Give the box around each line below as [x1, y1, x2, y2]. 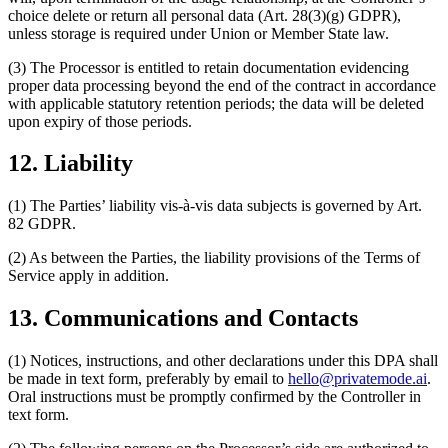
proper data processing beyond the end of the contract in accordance [8, 76, 436, 94]
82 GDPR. [8, 215, 76, 233]
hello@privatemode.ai [288, 370, 427, 388]
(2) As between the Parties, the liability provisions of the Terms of [8, 249, 420, 267]
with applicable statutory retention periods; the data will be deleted [8, 94, 424, 112]
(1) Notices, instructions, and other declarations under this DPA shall [8, 352, 438, 370]
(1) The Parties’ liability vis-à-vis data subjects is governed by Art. [8, 197, 422, 215]
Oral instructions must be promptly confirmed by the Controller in [8, 388, 421, 406]
